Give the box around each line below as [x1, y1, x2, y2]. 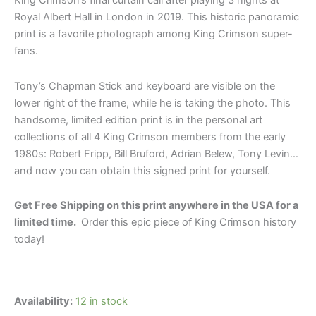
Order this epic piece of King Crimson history [78, 216, 296, 229]
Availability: [14, 295, 73, 308]
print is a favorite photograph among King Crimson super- [14, 28, 293, 41]
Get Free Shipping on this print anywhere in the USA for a [14, 199, 298, 212]
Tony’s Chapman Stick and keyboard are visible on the [14, 79, 275, 92]
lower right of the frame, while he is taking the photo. [14, 96, 270, 109]
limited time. [14, 216, 78, 229]
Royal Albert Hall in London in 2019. [14, 11, 187, 24]
